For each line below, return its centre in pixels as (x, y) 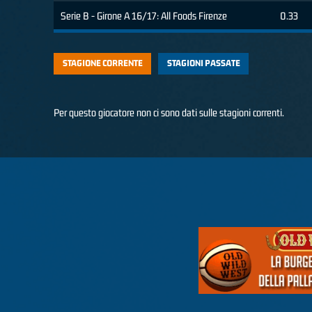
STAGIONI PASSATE (203, 63)
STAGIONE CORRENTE (102, 63)
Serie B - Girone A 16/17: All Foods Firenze (144, 16)
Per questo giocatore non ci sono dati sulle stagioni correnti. (169, 112)
